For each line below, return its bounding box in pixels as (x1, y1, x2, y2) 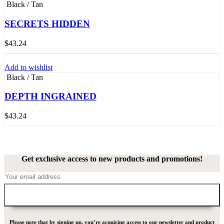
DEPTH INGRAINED (4, 91, 96, 102)
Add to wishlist (4, 62, 52, 71)
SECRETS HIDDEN (4, 18, 90, 29)
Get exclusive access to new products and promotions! (21, 154, 202, 163)
